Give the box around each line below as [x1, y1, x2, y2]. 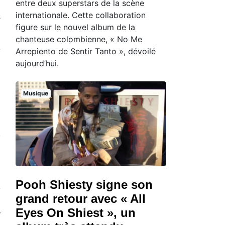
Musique [23, 89, 48, 97]
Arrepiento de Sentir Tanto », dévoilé [16, 46, 156, 56]
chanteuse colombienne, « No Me [16, 34, 142, 44]
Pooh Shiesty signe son [16, 177, 153, 191]
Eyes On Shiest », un [16, 205, 136, 219]
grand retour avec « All [16, 191, 146, 205]
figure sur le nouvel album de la [16, 22, 135, 32]
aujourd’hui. [16, 58, 59, 68]
